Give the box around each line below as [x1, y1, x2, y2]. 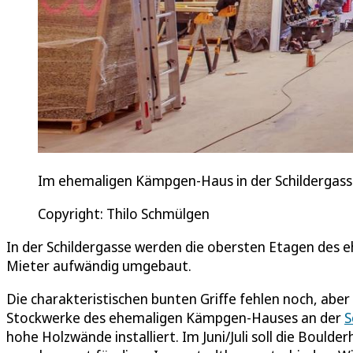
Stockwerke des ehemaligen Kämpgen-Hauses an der [6, 307, 344, 327]
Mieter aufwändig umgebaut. [6, 255, 198, 275]
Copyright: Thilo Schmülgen [38, 203, 210, 223]
